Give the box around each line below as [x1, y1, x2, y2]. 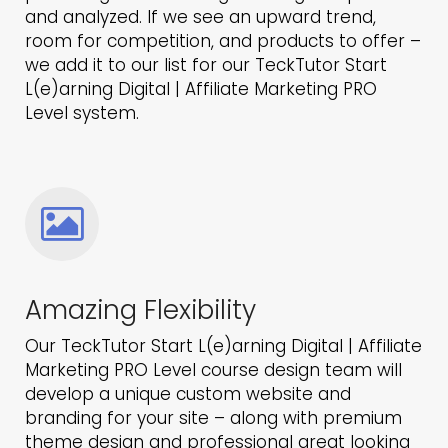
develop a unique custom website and [25, 382, 351, 407]
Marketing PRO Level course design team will [25, 358, 402, 383]
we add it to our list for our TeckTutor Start [25, 53, 387, 78]
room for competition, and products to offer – [25, 29, 421, 54]
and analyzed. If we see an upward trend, [25, 5, 376, 30]
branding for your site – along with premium [25, 406, 402, 431]
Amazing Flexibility [25, 292, 256, 329]
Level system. [25, 101, 139, 126]
